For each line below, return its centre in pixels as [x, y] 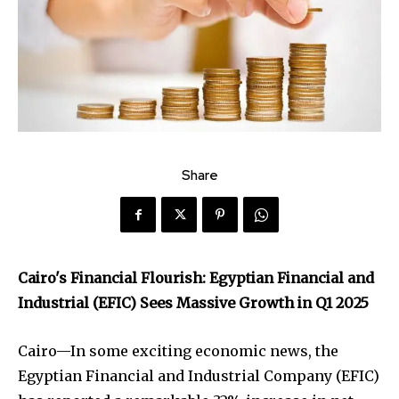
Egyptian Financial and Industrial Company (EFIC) [199, 376]
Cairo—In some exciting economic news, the [178, 351]
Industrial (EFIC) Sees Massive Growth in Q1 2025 [193, 303]
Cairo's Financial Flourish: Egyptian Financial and [196, 278]
